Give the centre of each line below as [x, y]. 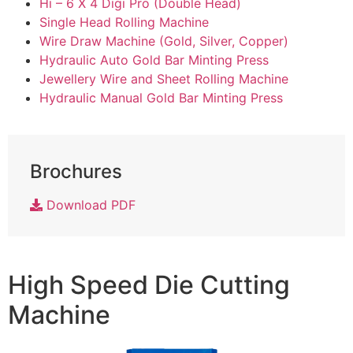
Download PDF [89, 205]
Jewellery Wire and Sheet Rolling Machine [164, 79]
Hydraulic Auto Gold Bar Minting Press [154, 60]
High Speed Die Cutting [149, 285]
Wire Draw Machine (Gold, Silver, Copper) [164, 41]
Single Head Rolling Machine [124, 22]
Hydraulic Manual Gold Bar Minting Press [161, 98]
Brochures [76, 171]
